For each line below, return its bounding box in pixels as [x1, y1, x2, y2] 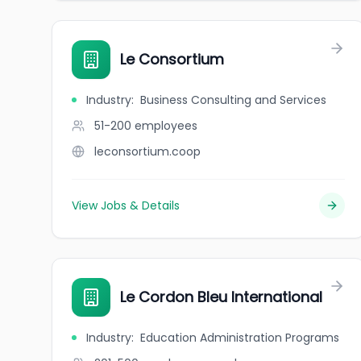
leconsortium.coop [94, 143, 201, 160]
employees [135, 118, 197, 134]
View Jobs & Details [72, 197, 180, 214]
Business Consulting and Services [140, 92, 326, 108]
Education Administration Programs [140, 330, 339, 346]
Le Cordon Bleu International [120, 287, 322, 307]
